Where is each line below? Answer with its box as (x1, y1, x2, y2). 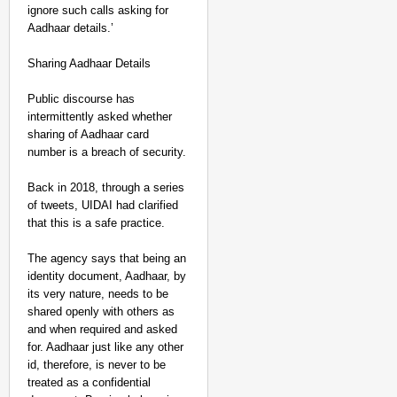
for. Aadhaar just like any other (27, 340, 183, 354)
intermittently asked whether (27, 110, 172, 123)
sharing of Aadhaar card (27, 128, 149, 141)
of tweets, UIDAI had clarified (27, 198, 178, 212)
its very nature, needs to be (27, 287, 168, 300)
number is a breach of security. (27, 145, 186, 159)
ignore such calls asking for (27, 4, 168, 17)
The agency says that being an (27, 252, 186, 265)
